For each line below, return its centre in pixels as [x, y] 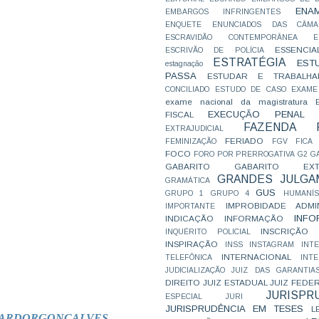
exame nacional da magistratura [236, 101]
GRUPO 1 [185, 193]
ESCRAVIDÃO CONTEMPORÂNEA [231, 37]
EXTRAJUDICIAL [194, 129]
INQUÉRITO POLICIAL [208, 232]
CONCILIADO [187, 89]
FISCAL [179, 114]
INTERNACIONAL [256, 257]
